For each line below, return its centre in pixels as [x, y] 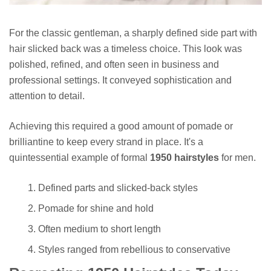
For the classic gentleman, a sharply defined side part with [133, 33]
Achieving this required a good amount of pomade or [121, 126]
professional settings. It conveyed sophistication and [120, 80]
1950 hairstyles [184, 157]
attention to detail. [47, 96]
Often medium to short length [100, 229]
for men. [237, 157]
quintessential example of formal [80, 157]
